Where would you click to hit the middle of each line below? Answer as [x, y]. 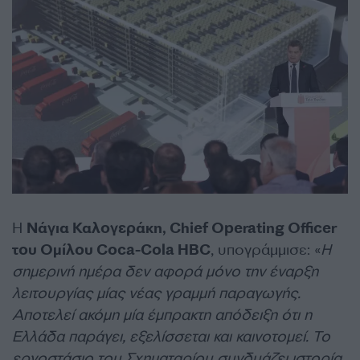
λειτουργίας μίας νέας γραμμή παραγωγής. [156, 293]
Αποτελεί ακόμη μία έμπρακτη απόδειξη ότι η [162, 315]
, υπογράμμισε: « [266, 250]
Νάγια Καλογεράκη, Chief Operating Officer [182, 228]
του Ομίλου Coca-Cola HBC [111, 250]
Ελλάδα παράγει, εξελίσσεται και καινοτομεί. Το [171, 336]
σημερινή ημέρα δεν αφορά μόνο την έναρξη [165, 271]
